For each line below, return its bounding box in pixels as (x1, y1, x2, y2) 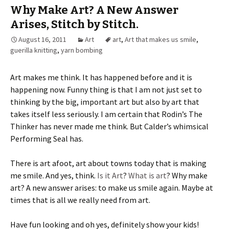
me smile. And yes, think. (10, 170, 97, 181)
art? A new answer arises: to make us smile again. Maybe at (10, 182, 213, 193)
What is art (128, 170, 167, 181)
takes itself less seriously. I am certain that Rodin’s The (10, 109, 202, 120)
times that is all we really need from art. (10, 195, 150, 205)
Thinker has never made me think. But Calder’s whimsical (10, 121, 209, 132)
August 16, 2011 (18, 35, 66, 44)
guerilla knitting (10, 45, 57, 55)
